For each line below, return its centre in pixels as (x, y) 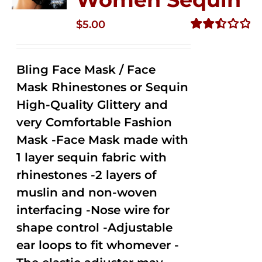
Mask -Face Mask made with (103, 140)
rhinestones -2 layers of (87, 175)
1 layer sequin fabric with (92, 157)
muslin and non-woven (87, 192)
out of (204, 65)
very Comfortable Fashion (94, 122)
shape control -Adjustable (95, 227)
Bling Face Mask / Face (86, 70)
